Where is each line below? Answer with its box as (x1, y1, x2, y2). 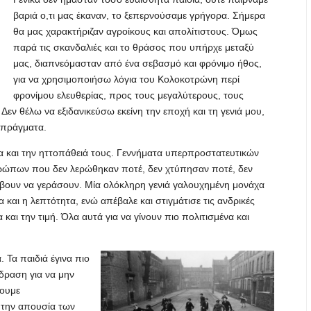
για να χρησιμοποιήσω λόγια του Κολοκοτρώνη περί (13, 74, 239, 85)
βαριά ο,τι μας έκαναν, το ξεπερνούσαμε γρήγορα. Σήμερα (13, 10, 265, 21)
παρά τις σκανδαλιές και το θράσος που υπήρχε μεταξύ (13, 42, 254, 53)
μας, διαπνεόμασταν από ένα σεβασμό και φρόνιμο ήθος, (13, 58, 262, 69)
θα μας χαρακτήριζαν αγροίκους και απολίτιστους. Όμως (13, 26, 258, 37)
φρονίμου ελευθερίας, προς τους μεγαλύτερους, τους (13, 90, 244, 101)
